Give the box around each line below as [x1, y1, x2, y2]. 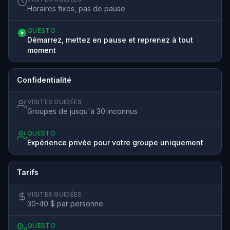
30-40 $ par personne [27, 199, 103, 208]
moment [27, 45, 56, 54]
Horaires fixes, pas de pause [27, 4, 125, 13]
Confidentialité [17, 75, 71, 84]
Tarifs [17, 167, 39, 177]
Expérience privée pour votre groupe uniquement [27, 138, 203, 147]
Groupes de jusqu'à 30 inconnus [27, 106, 138, 116]
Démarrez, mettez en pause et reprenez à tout [27, 35, 193, 44]
